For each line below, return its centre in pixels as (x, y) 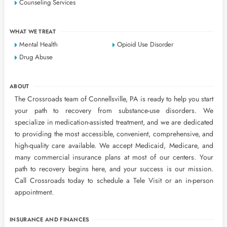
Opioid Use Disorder (145, 44)
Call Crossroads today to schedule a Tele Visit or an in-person (114, 180)
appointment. (34, 192)
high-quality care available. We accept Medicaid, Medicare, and (114, 145)
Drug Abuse (36, 57)
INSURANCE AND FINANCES (50, 219)
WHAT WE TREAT (33, 31)
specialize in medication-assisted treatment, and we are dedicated (114, 122)
